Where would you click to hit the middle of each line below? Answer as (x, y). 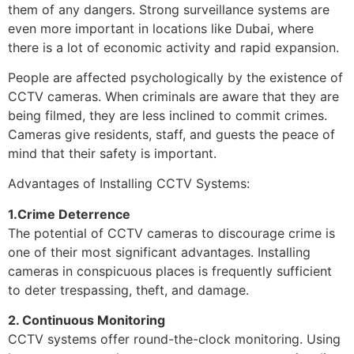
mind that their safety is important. (112, 154)
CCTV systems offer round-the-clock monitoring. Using (174, 339)
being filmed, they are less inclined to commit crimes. (168, 116)
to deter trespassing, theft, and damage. (128, 290)
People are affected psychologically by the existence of (175, 78)
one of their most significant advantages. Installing (159, 252)
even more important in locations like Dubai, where (161, 28)
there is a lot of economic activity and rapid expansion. (173, 47)
